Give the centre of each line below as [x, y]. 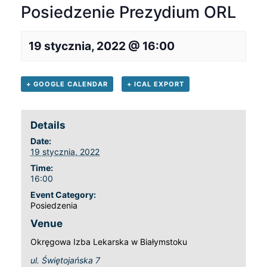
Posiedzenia [54, 205]
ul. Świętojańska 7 [66, 260]
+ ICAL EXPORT [155, 84]
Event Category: [63, 194]
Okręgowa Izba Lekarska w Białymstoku [109, 241]
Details [48, 125]
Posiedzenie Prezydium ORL [128, 12]
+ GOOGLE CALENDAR [67, 84]
